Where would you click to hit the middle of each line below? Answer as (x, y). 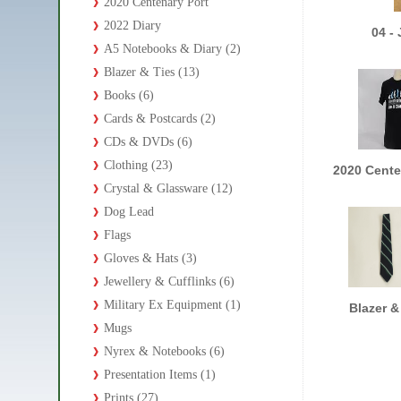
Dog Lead (129, 211)
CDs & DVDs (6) (148, 141)
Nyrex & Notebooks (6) (164, 351)
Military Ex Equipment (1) (172, 304)
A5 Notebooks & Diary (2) (172, 48)
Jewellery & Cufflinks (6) (169, 281)
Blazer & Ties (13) (152, 72)
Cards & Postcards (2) (160, 118)
